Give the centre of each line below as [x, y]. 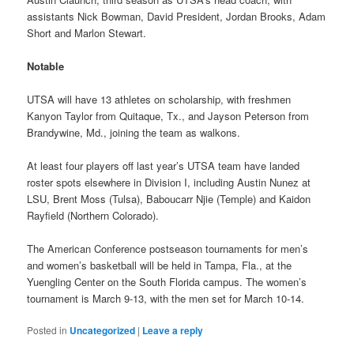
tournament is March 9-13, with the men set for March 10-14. [166, 299]
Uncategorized [103, 331]
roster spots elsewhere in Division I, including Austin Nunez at [169, 183]
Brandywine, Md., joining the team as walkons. [134, 132]
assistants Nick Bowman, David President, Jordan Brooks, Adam [177, 16]
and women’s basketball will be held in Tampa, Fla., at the [160, 265]
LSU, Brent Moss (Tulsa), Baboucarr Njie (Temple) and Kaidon [169, 199]
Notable [46, 66]
